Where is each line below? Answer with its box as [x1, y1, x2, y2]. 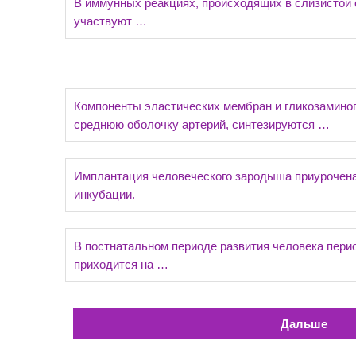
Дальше [280, 317, 327, 331]
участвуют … [74, 14, 147, 28]
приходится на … [74, 257, 168, 271]
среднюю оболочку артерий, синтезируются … [74, 118, 330, 131]
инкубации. [74, 188, 135, 201]
